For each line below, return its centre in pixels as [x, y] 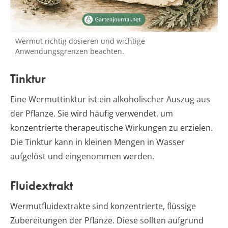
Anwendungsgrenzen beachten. [70, 51]
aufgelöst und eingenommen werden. [82, 156]
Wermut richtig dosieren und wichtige [80, 41]
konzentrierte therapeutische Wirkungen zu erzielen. [111, 127]
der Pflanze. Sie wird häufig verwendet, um [92, 113]
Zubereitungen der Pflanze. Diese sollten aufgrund [107, 220]
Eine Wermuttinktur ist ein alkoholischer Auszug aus [110, 99]
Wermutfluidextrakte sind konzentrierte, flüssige [103, 206]
